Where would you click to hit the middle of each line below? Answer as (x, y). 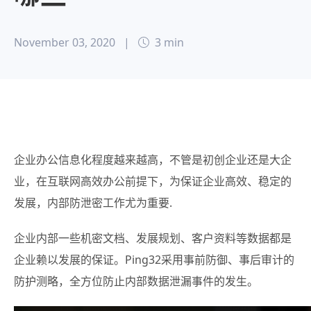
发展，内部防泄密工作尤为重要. (93, 203)
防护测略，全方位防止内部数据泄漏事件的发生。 (136, 281)
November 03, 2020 (69, 42)
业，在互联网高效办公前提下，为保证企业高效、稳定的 (153, 181)
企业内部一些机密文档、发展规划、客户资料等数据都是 (153, 238)
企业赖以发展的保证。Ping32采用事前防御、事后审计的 (154, 260)
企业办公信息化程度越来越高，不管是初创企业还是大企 (153, 160)
